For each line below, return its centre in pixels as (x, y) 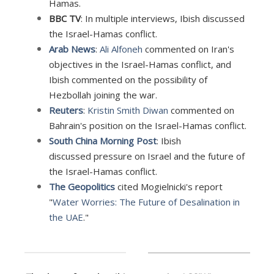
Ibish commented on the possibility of (128, 79)
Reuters (66, 110)
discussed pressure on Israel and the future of (146, 156)
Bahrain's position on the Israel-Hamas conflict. (147, 125)
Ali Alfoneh (121, 49)
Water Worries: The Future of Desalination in (146, 202)
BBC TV (65, 18)
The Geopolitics (82, 186)
